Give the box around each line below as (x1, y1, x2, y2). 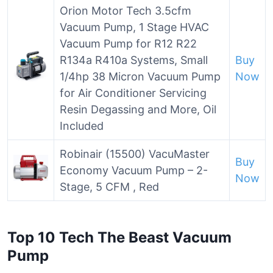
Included (60, 119, 104, 132)
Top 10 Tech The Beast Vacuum (7, 229, 232, 246)
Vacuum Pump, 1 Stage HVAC (60, 21, 209, 34)
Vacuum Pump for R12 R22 (60, 37, 197, 50)
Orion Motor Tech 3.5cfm (60, 4, 191, 17)
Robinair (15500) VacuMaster (60, 147, 210, 160)
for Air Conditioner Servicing (60, 87, 207, 99)
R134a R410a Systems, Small (60, 54, 208, 66)
